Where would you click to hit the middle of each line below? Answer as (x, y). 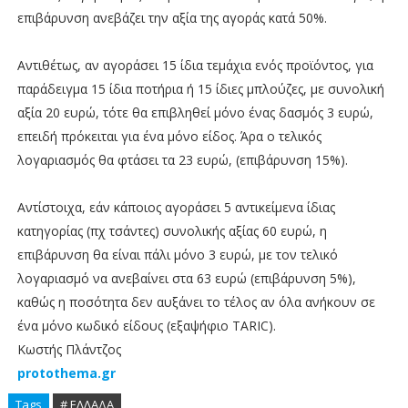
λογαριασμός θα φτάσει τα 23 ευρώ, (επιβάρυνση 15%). (182, 160)
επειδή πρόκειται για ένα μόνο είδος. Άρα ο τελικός (169, 137)
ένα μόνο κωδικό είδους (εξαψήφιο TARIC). (146, 326)
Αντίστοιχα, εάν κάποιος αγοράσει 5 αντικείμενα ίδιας (176, 208)
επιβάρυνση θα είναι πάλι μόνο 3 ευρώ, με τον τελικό (177, 255)
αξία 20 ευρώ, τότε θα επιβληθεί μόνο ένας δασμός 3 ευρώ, (195, 113)
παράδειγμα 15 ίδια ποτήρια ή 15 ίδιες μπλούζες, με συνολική (200, 89)
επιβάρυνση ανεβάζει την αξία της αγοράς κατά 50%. (172, 18)
